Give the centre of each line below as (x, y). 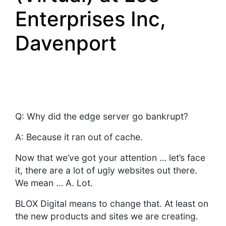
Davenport (66, 43)
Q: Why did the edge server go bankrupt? (102, 117)
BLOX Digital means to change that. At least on (112, 204)
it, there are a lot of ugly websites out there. (106, 171)
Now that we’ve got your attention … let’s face (110, 158)
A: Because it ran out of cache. (79, 137)
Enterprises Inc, (91, 19)
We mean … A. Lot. (54, 183)
